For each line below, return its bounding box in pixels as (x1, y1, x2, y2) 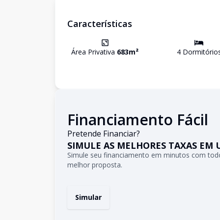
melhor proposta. (67, 160, 122, 169)
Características (67, 18, 132, 29)
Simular (75, 192, 102, 202)
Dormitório (180, 47, 218, 56)
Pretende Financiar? (67, 128, 140, 139)
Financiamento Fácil (67, 110, 208, 130)
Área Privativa (71, 47, 117, 56)
